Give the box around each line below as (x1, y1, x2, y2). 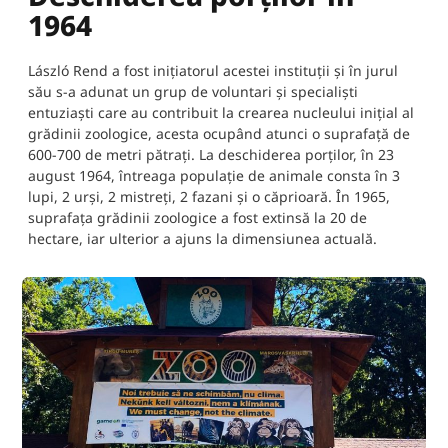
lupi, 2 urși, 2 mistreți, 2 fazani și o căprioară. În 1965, (28, 187, 390, 206)
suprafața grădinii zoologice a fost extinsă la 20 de (28, 208, 367, 227)
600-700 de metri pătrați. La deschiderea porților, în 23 (28, 145, 394, 164)
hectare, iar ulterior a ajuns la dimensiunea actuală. (28, 229, 377, 248)
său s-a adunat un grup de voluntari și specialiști (28, 82, 358, 101)
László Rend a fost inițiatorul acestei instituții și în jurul (28, 61, 398, 80)
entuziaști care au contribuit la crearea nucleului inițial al (28, 103, 414, 122)
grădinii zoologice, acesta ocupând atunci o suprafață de (28, 124, 410, 143)
